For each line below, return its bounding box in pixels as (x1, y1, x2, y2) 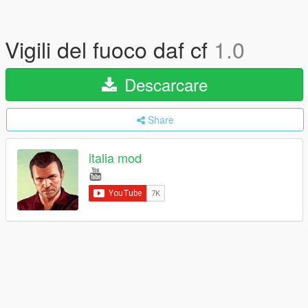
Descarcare (119, 72, 208, 96)
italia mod (89, 148, 142, 167)
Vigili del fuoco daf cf (5, 33, 214, 65)
